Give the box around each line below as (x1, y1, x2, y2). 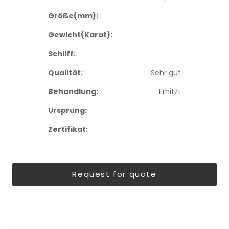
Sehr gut (151, 67, 181, 78)
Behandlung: (48, 86, 98, 97)
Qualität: (48, 67, 83, 78)
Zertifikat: (48, 124, 88, 134)
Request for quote (72, 169, 157, 179)
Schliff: (48, 49, 76, 59)
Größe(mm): (48, 11, 98, 21)
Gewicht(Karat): (48, 30, 112, 40)
